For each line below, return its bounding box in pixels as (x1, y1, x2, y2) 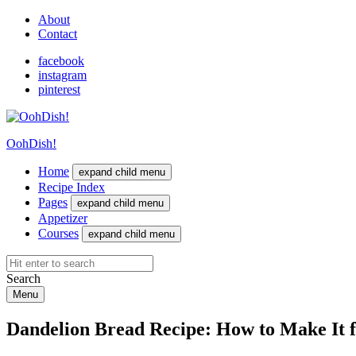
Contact (38, 27, 77, 41)
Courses (38, 226, 79, 240)
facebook (38, 54, 84, 68)
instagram (38, 68, 87, 82)
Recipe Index (38, 180, 105, 194)
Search (6, 272, 41, 285)
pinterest (38, 83, 80, 96)
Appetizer (38, 211, 87, 225)
